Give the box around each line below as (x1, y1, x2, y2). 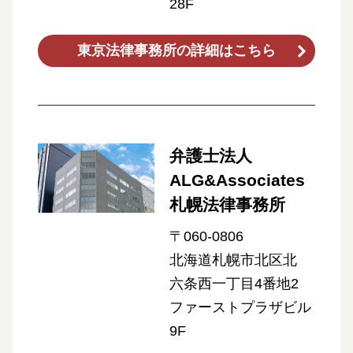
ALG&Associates (169, 171, 305, 190)
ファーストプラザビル (169, 299, 311, 316)
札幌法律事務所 (169, 195, 285, 214)
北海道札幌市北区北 (169, 252, 297, 269)
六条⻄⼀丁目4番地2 (169, 276, 299, 292)
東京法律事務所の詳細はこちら (77, 43, 276, 59)
